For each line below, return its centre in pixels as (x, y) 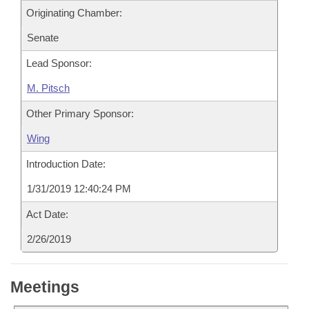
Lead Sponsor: (59, 63)
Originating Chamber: (74, 13)
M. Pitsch (48, 88)
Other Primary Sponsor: (80, 113)
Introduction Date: (66, 164)
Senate (43, 38)
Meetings (45, 287)
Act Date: (47, 214)
